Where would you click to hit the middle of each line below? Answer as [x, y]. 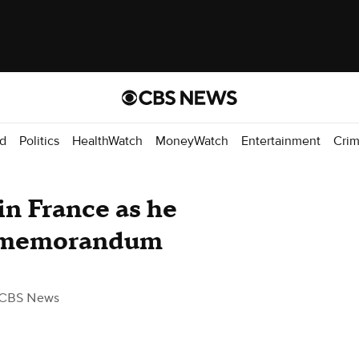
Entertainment [281, 141]
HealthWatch [107, 141]
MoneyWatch [192, 141]
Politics [39, 141]
